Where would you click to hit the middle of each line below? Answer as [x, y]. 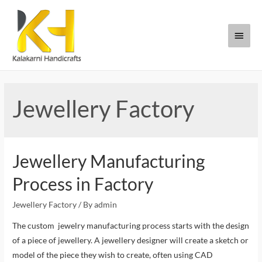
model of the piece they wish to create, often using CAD [113, 255]
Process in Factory [83, 184]
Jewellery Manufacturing [109, 161]
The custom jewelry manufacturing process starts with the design [131, 226]
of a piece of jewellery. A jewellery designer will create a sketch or [131, 240]
